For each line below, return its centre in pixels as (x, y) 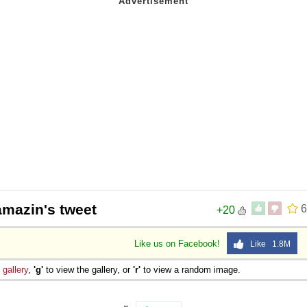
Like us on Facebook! (179, 243)
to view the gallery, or (88, 269)
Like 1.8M (267, 244)
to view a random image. (191, 269)
